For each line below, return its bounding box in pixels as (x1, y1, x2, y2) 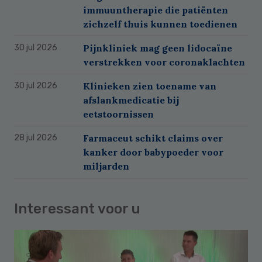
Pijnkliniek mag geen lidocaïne (83, 42, 232, 54)
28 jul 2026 (14, 132, 57, 143)
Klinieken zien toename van (83, 80, 216, 92)
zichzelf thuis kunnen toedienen (83, 18, 237, 30)
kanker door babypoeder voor (83, 146, 223, 158)
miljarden (83, 160, 132, 172)
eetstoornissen (83, 108, 154, 120)
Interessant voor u (14, 200, 140, 217)
